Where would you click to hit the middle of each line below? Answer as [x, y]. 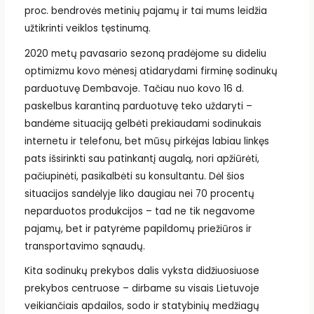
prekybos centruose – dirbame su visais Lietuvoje [142, 289]
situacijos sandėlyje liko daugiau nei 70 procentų [139, 193]
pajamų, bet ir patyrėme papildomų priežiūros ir [138, 228]
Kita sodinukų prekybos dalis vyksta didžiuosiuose [142, 271]
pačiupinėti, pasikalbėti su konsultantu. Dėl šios [134, 176]
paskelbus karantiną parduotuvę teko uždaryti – [138, 106]
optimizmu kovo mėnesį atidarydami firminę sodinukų [151, 71]
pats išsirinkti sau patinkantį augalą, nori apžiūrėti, [142, 158]
